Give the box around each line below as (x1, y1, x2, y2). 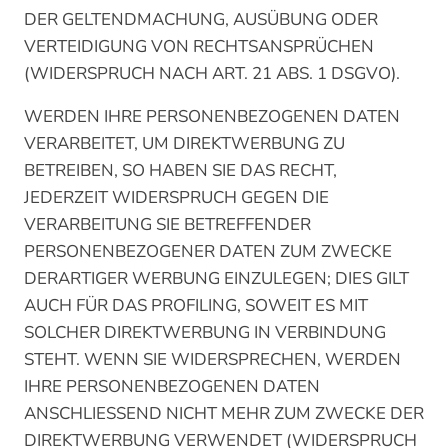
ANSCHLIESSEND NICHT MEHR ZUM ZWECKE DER (24, 402, 424, 425)
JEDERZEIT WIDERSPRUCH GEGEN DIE (24, 186, 329, 209)
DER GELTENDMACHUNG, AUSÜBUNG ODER (24, 8, 378, 31)
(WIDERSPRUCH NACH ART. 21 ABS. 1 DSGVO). (24, 62, 400, 85)
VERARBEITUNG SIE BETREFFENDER (24, 213, 311, 236)
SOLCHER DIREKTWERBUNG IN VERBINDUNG (24, 321, 386, 344)
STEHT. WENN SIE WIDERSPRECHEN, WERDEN (24, 348, 401, 371)
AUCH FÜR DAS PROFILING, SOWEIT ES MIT (24, 294, 368, 317)
